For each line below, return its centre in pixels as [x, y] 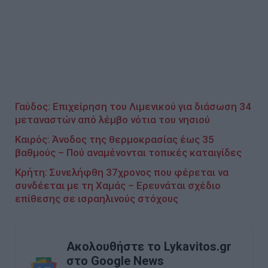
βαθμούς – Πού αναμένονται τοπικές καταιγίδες [128, 152]
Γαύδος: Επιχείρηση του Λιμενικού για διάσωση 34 [133, 106]
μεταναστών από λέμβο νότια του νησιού [112, 119]
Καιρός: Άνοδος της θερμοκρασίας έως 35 [115, 139]
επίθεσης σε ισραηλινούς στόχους [97, 198]
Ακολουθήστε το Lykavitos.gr [149, 246]
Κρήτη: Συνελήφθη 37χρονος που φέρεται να [122, 172]
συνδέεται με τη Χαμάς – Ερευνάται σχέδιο [118, 185]
